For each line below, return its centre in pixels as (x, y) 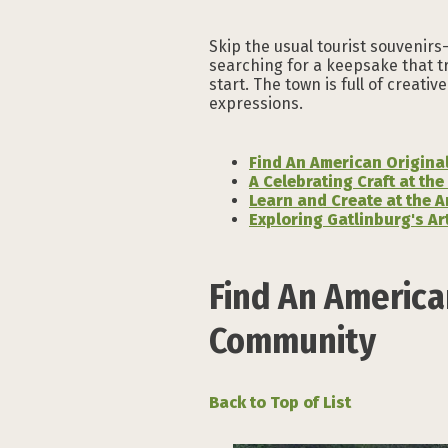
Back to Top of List (280, 403)
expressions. (256, 104)
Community (292, 341)
